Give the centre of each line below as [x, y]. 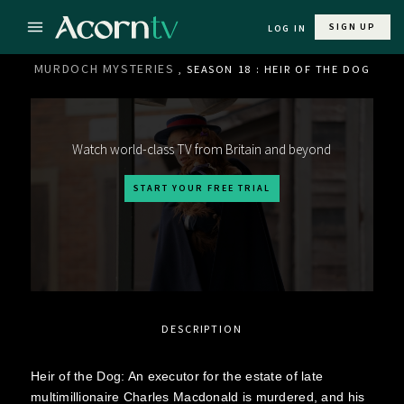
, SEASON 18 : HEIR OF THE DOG [275, 69]
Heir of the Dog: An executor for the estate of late [177, 376]
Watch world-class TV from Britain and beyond [202, 149]
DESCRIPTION [202, 328]
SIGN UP [353, 27]
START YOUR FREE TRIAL [202, 188]
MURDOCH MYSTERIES [104, 69]
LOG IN [287, 28]
